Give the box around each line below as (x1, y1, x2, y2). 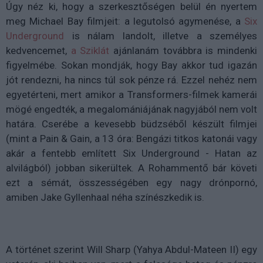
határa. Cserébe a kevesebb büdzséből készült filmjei (6, 118, 257, 130)
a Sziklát (70, 45, 110, 56)
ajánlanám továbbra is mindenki (109, 45, 258, 56)
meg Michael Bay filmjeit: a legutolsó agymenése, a (6, 15, 244, 27)
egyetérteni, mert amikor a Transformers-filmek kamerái (6, 89, 257, 100)
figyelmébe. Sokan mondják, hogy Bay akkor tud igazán (6, 59, 257, 71)
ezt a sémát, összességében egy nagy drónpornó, (6, 177, 257, 188)
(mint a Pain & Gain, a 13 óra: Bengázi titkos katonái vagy (6, 133, 257, 144)
